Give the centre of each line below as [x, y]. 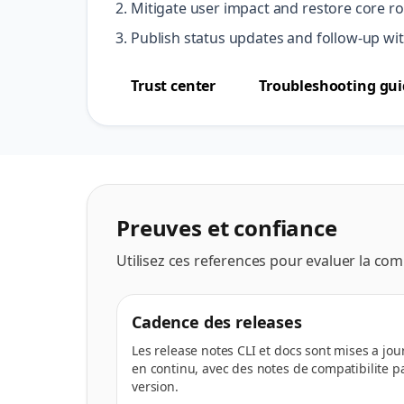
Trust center [174, 86]
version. [155, 386]
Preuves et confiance [227, 228]
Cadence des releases [217, 322]
